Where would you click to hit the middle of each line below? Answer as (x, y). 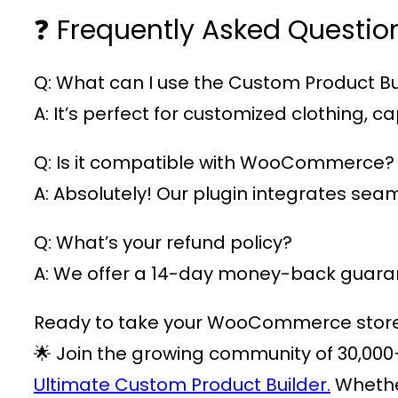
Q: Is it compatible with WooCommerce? (214, 163)
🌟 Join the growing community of (186, 354)
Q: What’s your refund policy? (163, 243)
